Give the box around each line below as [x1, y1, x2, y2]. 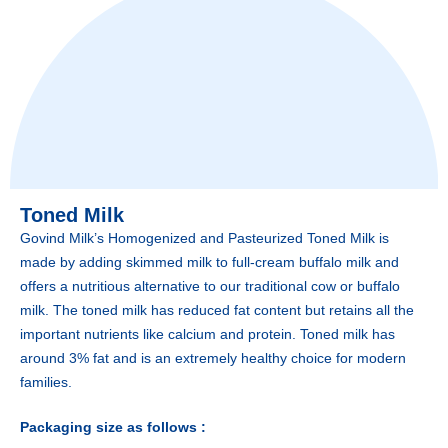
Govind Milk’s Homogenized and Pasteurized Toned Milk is [20, 230, 389, 246]
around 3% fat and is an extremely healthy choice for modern [20, 350, 406, 366]
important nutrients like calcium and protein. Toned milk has [20, 326, 395, 342]
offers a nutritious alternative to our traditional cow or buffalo [20, 278, 400, 294]
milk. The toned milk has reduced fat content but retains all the [20, 302, 414, 318]
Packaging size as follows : [20, 419, 206, 435]
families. [20, 374, 72, 390]
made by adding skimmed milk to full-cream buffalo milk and [20, 254, 399, 270]
